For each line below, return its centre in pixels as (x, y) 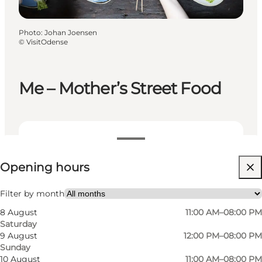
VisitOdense (47, 42)
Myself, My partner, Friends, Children (114, 190)
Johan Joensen (71, 32)
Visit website (66, 167)
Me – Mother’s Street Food (120, 89)
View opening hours (85, 143)
